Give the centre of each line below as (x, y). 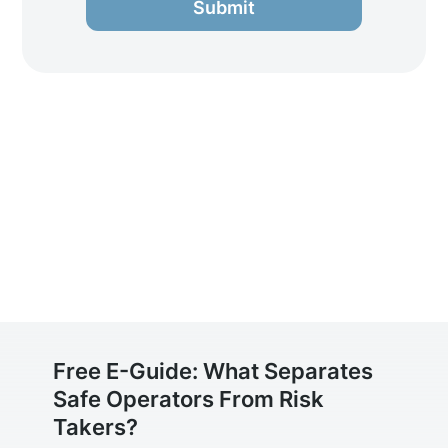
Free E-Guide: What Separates (212, 370)
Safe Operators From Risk (188, 398)
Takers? (95, 426)
